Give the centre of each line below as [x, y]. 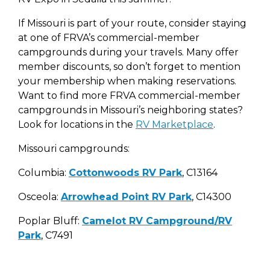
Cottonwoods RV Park [125, 173]
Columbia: [43, 173]
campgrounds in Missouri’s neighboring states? [130, 110]
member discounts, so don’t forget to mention [129, 67]
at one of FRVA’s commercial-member [109, 38]
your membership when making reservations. [127, 81]
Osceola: [39, 197]
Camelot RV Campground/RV [157, 221]
